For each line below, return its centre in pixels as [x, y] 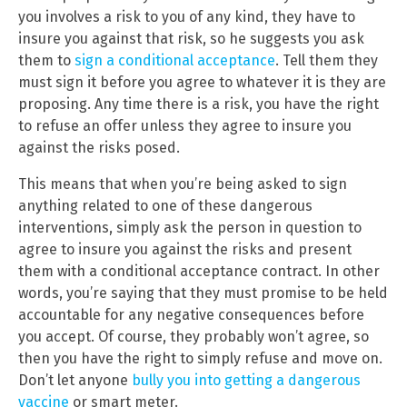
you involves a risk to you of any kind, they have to [187, 16]
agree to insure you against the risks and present [185, 249]
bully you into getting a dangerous [246, 380]
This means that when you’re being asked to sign [183, 184]
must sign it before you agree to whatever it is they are [202, 82]
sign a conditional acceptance [175, 60]
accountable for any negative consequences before [191, 314]
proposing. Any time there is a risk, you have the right [199, 104]
